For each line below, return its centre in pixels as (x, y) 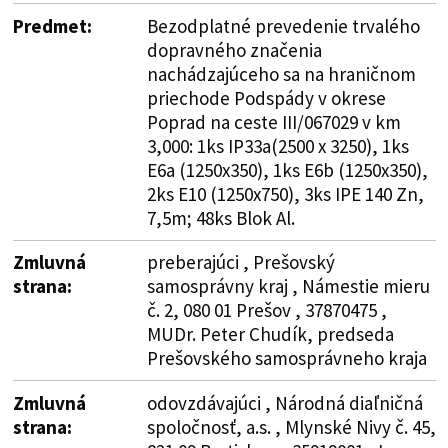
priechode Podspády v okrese (266, 97)
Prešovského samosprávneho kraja (286, 357)
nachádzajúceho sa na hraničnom (281, 73)
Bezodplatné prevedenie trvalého (283, 25)
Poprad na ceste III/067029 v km (273, 121)
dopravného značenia (234, 49)
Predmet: (52, 25)
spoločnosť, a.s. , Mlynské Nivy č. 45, (291, 426)
